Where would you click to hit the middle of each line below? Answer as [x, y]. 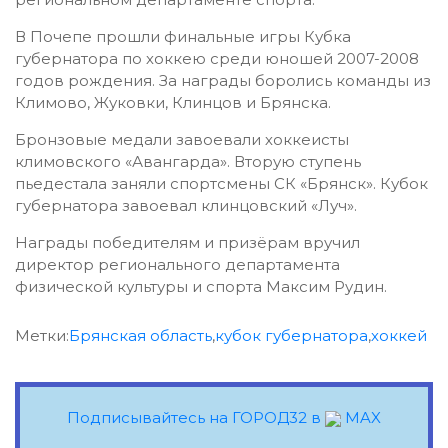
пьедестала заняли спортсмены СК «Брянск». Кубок [221, 183]
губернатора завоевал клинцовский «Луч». [188, 205]
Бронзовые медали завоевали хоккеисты [182, 139]
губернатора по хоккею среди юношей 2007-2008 [217, 58]
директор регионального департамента [177, 264]
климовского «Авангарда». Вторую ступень [188, 161]
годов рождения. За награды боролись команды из [223, 80]
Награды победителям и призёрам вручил [187, 242]
